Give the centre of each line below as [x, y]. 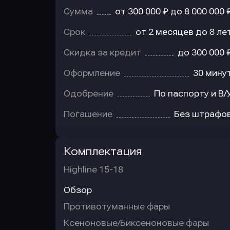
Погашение [88, 114]
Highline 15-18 [93, 170]
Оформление [92, 73]
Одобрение [89, 94]
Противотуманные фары [117, 207]
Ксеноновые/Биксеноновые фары [136, 223]
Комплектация [103, 151]
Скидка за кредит [102, 53]
